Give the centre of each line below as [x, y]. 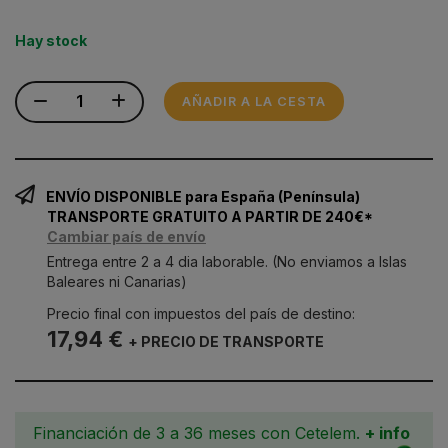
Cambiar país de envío [126, 236]
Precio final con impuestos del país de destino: [201, 313]
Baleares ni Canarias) [117, 281]
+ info [387, 432]
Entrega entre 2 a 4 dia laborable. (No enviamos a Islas [227, 261]
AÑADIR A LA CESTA [254, 101]
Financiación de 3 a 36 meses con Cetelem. [199, 432]
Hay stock [51, 40]
